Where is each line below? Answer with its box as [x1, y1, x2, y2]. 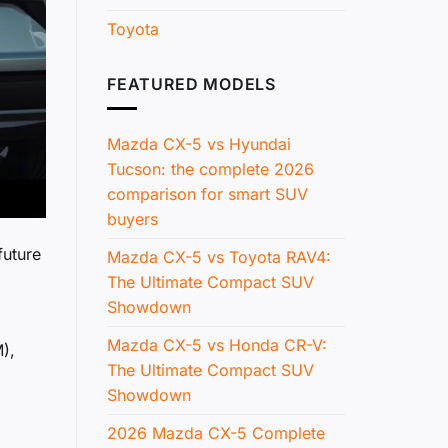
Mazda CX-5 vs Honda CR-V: [107, 335, 327, 356]
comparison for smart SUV [107, 184, 308, 205]
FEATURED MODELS [107, 73, 276, 94]
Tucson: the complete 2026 [107, 159, 314, 180]
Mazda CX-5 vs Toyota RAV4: [107, 247, 331, 268]
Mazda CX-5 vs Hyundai [107, 134, 291, 155]
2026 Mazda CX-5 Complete [107, 423, 325, 444]
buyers [107, 209, 158, 230]
